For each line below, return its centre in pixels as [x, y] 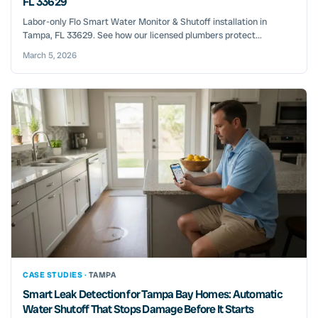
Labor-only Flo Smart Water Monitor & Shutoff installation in [145, 22]
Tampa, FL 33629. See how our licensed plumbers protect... [142, 35]
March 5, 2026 [50, 56]
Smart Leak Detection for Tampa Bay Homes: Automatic [153, 294]
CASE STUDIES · [56, 275]
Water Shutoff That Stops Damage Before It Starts [138, 309]
